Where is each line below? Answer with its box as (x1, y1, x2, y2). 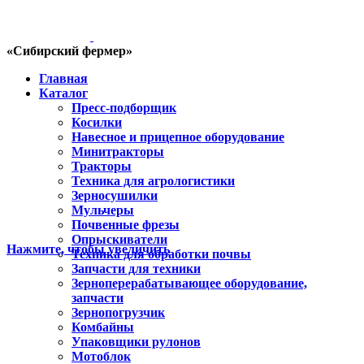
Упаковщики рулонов (71, 335, 201, 349)
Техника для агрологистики (71, 174, 235, 188)
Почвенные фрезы (71, 218, 180, 232)
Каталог (39, 86, 88, 100)
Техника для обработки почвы (71, 247, 251, 261)
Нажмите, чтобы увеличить (6, 242, 170, 256)
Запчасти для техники (71, 262, 201, 275)
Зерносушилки (71, 188, 158, 202)
